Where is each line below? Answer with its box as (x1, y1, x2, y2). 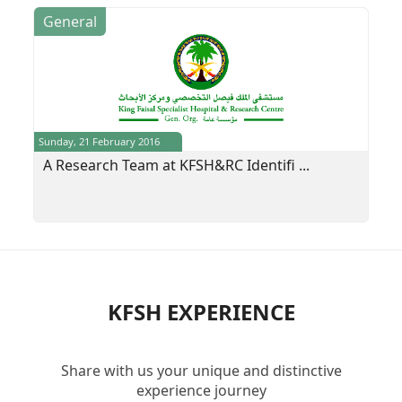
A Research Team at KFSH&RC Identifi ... (43, 154, 310, 175)
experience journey (135, 380, 267, 400)
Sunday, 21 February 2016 (39, 134, 161, 148)
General (43, 11, 98, 31)
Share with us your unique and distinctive (60, 360, 342, 380)
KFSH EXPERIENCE (107, 296, 295, 327)
